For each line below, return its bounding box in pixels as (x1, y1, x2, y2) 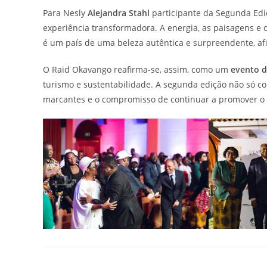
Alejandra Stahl (88, 7, 150, 19)
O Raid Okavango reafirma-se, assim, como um (43, 64, 231, 76)
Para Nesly (43, 7, 88, 19)
